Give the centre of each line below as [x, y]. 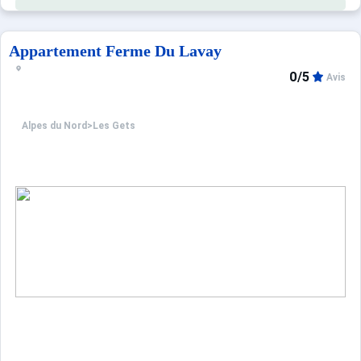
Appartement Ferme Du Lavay [115, 51]
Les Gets [114, 126]
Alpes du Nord [54, 126]
